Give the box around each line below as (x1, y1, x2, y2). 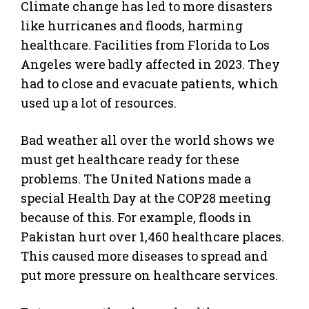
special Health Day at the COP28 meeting (21, 189, 271, 206)
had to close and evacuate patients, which (21, 74, 279, 92)
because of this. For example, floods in (21, 208, 252, 226)
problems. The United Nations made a (21, 170, 251, 187)
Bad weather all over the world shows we (21, 131, 275, 148)
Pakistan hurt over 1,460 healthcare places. (21, 228, 284, 245)
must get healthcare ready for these (21, 150, 239, 168)
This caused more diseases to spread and (21, 247, 268, 264)
